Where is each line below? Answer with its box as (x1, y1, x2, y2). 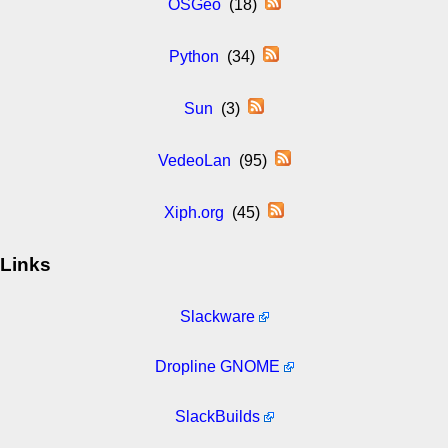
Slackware (179, 307, 255, 325)
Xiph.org (164, 203, 224, 221)
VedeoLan (157, 151, 231, 169)
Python (169, 47, 219, 65)
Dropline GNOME (154, 357, 280, 375)
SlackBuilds (174, 407, 260, 425)
